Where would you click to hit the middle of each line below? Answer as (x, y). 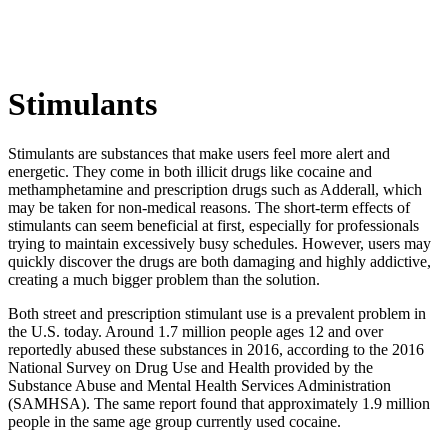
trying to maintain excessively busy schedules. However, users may (219, 243)
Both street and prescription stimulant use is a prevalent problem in (217, 313)
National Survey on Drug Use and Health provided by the (190, 367)
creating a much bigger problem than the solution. (164, 279)
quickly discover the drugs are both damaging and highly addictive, (219, 261)
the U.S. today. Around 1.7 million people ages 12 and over (195, 331)
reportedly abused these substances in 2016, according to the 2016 (216, 349)
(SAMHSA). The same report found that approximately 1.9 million (219, 403)
